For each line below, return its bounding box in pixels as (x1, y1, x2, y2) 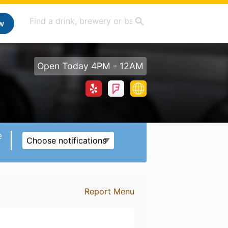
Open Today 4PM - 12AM (37, 61, 144, 71)
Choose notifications (26, 135, 106, 146)
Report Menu (84, 186, 134, 196)
